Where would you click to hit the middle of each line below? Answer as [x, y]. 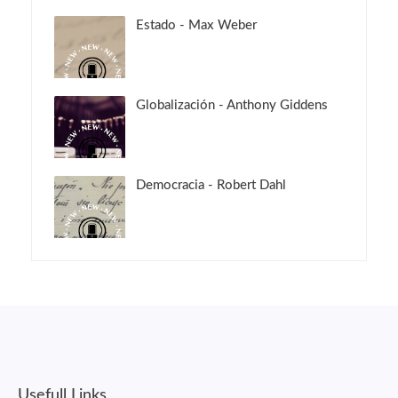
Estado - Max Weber [196, 26]
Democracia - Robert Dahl [211, 186]
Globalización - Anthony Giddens [232, 106]
